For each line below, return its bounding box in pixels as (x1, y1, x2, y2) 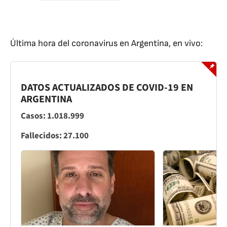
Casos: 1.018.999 (21, 109, 84, 122)
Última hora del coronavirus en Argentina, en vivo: (10, 38, 203, 49)
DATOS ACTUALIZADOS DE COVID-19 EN (21, 80, 193, 95)
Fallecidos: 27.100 (21, 129, 89, 142)
